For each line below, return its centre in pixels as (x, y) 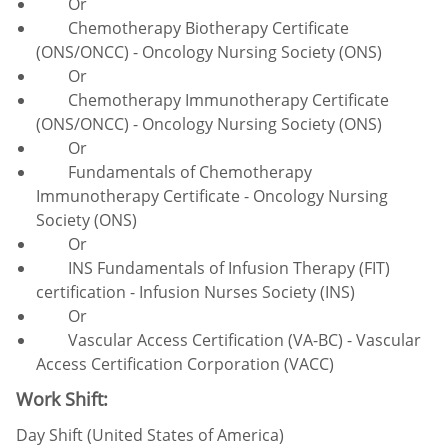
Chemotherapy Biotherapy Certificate (192, 27)
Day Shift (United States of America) (150, 434)
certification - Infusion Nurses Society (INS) (195, 291)
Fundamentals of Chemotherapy (174, 171)
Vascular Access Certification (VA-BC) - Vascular (228, 339)
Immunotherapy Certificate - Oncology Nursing (212, 195)
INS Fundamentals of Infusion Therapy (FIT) (213, 267)
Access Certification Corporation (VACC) (185, 363)
